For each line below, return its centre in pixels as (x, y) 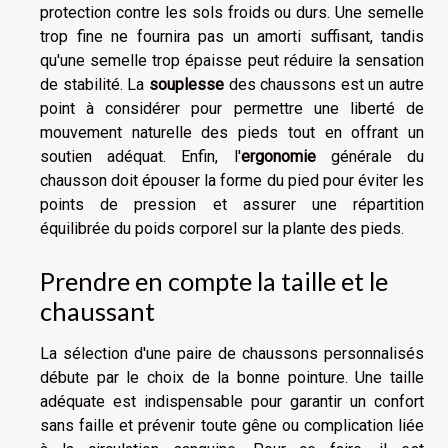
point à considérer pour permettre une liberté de (232, 108)
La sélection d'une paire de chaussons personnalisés (232, 354)
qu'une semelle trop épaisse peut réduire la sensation (232, 60)
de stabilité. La (94, 84)
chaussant (97, 311)
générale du (370, 156)
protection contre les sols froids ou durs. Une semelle (232, 12)
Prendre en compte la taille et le (214, 281)
